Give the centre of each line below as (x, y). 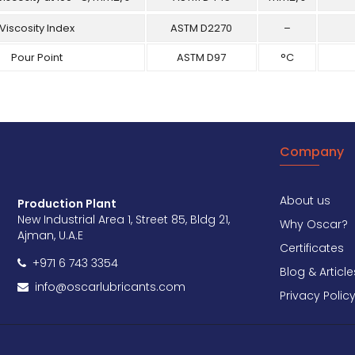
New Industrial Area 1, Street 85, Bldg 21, (124, 219)
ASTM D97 (202, 57)
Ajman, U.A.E (51, 235)
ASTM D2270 (202, 28)
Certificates (311, 248)
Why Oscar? (313, 224)
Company (311, 152)
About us (305, 200)
